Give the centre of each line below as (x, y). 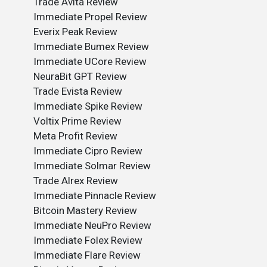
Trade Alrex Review (76, 181)
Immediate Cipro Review (88, 151)
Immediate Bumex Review (91, 46)
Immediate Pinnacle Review (95, 195)
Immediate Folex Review (88, 240)
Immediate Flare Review (87, 255)
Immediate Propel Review (90, 17)
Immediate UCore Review (90, 61)
